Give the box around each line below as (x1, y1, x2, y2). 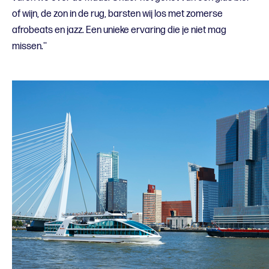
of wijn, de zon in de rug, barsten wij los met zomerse (12, 8, 223, 20)
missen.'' (12, 40, 47, 52)
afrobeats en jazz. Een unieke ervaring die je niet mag (12, 24, 226, 36)
